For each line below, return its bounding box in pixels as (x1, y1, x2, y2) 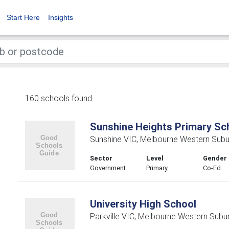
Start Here (7, 13, 40, 21)
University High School (89, 197, 196, 210)
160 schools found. (25, 93, 94, 103)
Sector (89, 154, 112, 163)
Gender (203, 154, 227, 163)
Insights (48, 13, 73, 21)
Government (89, 164, 126, 172)
